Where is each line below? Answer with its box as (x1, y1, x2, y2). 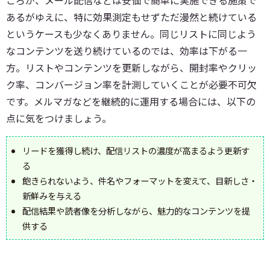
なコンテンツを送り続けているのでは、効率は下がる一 (6, 43, 247, 58)
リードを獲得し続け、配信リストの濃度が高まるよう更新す (22, 144, 250, 157)
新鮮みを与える (22, 189, 81, 202)
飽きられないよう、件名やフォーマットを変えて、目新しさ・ (22, 174, 257, 187)
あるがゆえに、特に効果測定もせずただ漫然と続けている (6, 10, 257, 25)
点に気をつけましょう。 (6, 111, 111, 126)
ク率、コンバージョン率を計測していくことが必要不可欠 (6, 77, 257, 92)
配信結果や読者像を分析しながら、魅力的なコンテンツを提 (22, 204, 250, 218)
